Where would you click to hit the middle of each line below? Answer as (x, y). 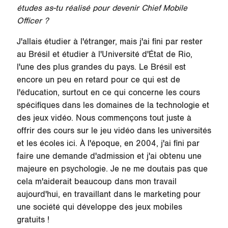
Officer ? (34, 21)
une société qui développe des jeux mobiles (99, 207)
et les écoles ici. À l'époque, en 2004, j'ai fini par (108, 144)
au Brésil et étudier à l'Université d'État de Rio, (104, 55)
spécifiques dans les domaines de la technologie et (113, 106)
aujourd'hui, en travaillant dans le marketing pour (108, 195)
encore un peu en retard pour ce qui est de (98, 80)
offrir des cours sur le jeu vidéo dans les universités (114, 131)
